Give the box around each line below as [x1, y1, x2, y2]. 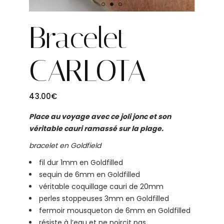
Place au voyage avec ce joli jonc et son [29, 111, 171, 121]
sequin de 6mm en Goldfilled [39, 169, 140, 179]
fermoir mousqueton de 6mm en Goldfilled [39, 205, 191, 215]
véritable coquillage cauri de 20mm [39, 181, 164, 191]
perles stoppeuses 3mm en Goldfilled [39, 193, 169, 203]
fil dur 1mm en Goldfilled [39, 157, 123, 167]
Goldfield [70, 140, 101, 150]
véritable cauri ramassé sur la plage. [29, 123, 165, 133]
